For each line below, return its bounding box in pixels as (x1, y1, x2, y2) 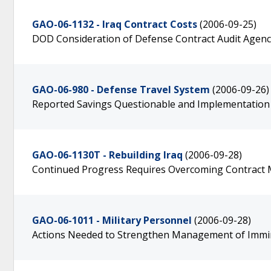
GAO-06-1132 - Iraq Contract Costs (32, 18, 197, 31)
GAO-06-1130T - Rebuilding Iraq (32, 148, 183, 162)
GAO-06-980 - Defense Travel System (32, 83, 210, 96)
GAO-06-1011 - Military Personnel (32, 214, 192, 227)
